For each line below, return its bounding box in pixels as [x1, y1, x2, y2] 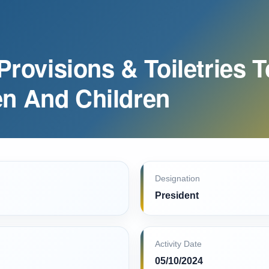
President [155, 190, 199, 201]
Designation [155, 174, 200, 183]
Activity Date [155, 240, 202, 249]
